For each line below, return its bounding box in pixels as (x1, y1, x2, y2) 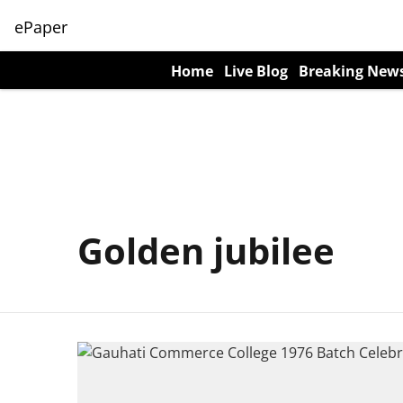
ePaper (14, 15, 67, 38)
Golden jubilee (77, 226, 335, 275)
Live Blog (224, 61, 288, 81)
